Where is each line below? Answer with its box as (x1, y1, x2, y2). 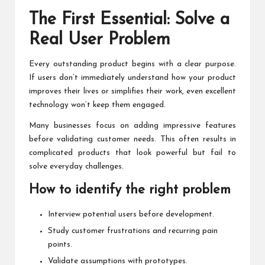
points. (48, 241, 72, 248)
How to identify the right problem (29, 183, 231, 197)
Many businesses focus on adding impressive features (29, 121, 236, 130)
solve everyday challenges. (29, 162, 124, 170)
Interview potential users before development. (48, 210, 214, 218)
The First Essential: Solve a (29, 11, 230, 28)
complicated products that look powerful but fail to (29, 148, 236, 157)
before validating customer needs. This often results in (29, 135, 236, 143)
